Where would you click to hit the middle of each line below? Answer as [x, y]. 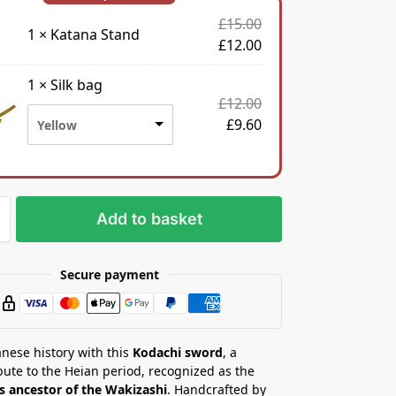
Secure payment [109, 275]
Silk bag [77, 85]
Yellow [57, 126]
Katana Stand [95, 35]
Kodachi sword [178, 353]
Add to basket [149, 219]
